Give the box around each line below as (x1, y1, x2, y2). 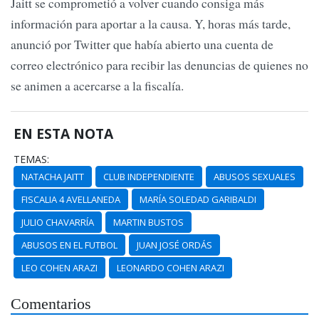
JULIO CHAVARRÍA (21, 215, 95, 229)
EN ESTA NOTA (14, 123, 114, 143)
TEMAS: (14, 152, 50, 166)
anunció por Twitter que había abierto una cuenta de (11, 36, 273, 53)
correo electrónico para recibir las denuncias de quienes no (11, 56, 308, 74)
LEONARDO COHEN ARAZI (117, 261, 225, 274)
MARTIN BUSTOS (113, 215, 184, 229)
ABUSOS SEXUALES (214, 169, 296, 183)
